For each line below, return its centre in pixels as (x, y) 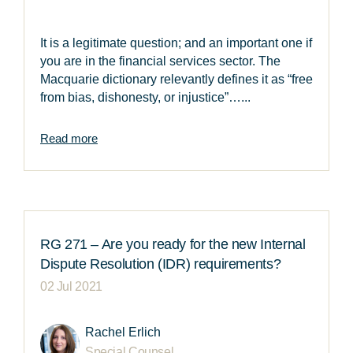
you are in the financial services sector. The (160, 61)
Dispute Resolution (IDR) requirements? (161, 264)
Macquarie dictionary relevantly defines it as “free (176, 80)
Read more (69, 139)
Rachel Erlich (123, 333)
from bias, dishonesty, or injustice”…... (145, 98)
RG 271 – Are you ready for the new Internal (173, 245)
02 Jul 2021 (71, 287)
